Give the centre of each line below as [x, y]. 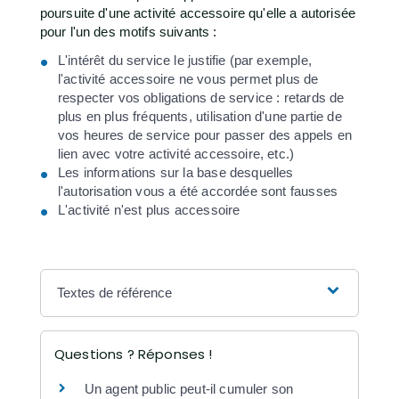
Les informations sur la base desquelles [175, 172]
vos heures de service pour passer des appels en [205, 134]
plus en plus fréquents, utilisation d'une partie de [199, 116]
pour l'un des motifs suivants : [128, 32]
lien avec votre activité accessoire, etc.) [176, 153]
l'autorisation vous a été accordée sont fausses [198, 191]
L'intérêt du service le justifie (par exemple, [184, 60]
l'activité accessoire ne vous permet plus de [188, 78]
